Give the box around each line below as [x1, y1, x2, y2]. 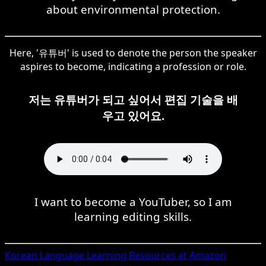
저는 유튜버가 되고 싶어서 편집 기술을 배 [28, 91, 238, 107]
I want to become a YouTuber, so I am [34, 194, 232, 209]
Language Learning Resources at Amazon [37, 248, 226, 262]
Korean [5, 248, 37, 262]
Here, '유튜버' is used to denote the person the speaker [9, 46, 257, 59]
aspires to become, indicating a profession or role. [20, 59, 246, 73]
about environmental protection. [46, 1, 220, 17]
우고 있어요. [102, 107, 164, 123]
